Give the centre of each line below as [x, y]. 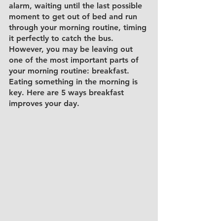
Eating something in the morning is [74, 82]
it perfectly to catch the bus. [62, 38]
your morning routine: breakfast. [70, 71]
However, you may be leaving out [72, 49]
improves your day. [45, 103]
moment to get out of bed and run [74, 17]
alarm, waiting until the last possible [77, 6]
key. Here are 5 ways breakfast [68, 92]
